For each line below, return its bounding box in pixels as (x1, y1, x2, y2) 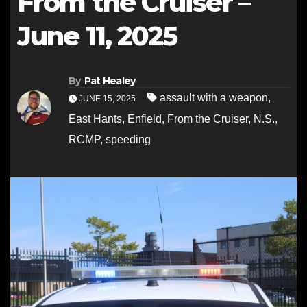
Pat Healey (84, 75, 136, 88)
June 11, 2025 (17, 20, 177, 52)
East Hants (69, 113, 122, 125)
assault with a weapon (160, 92, 268, 104)
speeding (106, 134, 151, 146)
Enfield (127, 113, 162, 125)
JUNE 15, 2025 (77, 94, 138, 104)
